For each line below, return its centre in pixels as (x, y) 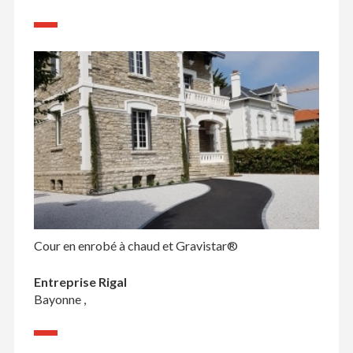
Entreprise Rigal (80, 282)
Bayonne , (59, 299)
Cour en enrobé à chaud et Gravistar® (136, 246)
